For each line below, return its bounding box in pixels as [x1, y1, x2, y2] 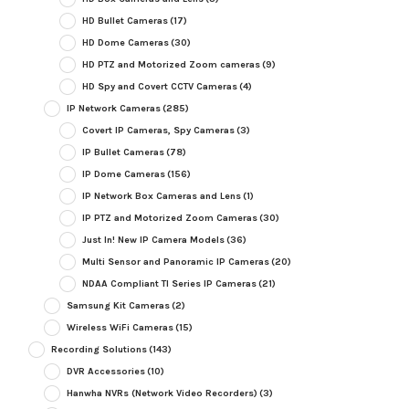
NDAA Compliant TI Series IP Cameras [81, 278, 257, 290]
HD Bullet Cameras [81, 15, 168, 27]
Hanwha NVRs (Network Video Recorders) [66, 387, 257, 400]
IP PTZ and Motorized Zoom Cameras [81, 212, 257, 225]
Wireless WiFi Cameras [66, 321, 173, 334]
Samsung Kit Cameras [66, 299, 170, 312]
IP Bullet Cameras [81, 146, 164, 159]
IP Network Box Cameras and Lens [81, 190, 241, 203]
